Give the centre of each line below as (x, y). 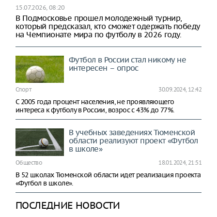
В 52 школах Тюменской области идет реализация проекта (108, 175)
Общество (29, 163)
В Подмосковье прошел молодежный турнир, (99, 18)
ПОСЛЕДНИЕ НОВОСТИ (68, 205)
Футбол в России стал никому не (127, 59)
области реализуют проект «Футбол (133, 141)
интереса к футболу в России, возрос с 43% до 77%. (95, 110)
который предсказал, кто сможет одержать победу (108, 26)
